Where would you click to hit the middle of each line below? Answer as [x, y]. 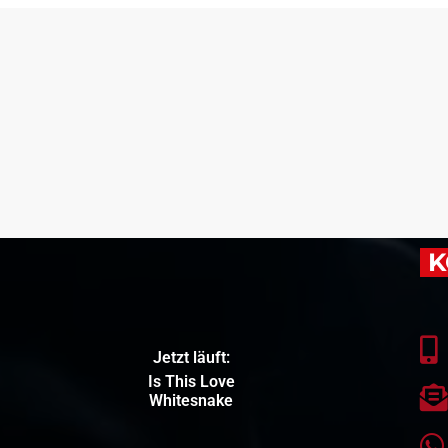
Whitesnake [191, 400]
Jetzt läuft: [191, 357]
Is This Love [191, 381]
